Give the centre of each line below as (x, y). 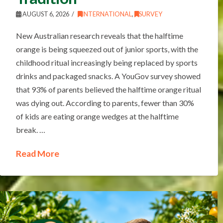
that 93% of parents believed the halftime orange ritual (108, 90)
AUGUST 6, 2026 (45, 14)
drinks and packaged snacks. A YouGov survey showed (108, 76)
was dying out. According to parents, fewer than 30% (105, 103)
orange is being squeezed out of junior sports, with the (107, 49)
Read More (37, 154)
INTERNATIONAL (107, 14)
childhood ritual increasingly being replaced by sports (107, 63)
